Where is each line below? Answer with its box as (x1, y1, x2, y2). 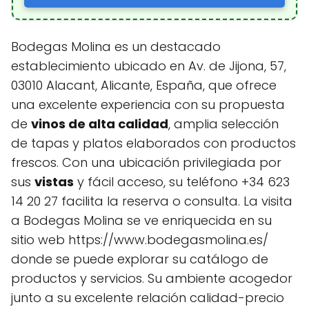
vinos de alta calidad (31, 114, 168, 132)
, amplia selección (168, 114, 279, 132)
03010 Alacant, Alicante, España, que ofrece (11, 76, 277, 94)
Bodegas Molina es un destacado (11, 37, 221, 55)
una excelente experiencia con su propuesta (11, 95, 285, 113)
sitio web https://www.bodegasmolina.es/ (11, 230, 268, 248)
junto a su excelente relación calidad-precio (11, 288, 284, 306)
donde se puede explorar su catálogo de (11, 250, 268, 268)
